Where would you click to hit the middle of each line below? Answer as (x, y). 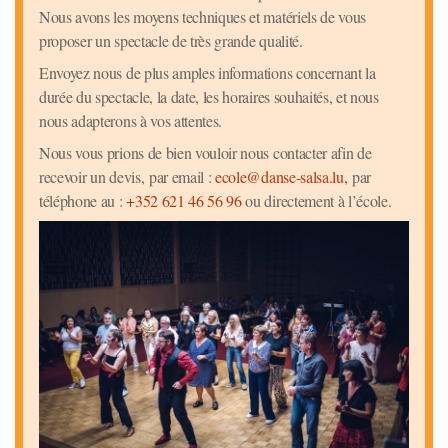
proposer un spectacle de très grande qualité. (171, 41)
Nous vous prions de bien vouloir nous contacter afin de (205, 153)
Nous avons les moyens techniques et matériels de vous (203, 17)
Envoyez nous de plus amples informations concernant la (207, 73)
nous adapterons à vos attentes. (131, 121)
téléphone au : (83, 201)
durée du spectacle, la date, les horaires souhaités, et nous (209, 97)
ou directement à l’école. (316, 201)
